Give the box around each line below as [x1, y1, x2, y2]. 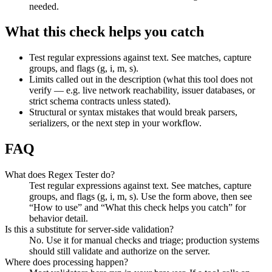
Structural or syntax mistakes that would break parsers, [29, 107, 237, 118]
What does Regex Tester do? [5, 169, 115, 180]
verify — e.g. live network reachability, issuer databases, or [29, 85, 255, 96]
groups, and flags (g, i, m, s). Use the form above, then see [29, 191, 252, 202]
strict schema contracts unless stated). [29, 96, 171, 107]
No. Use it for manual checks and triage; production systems [29, 235, 259, 246]
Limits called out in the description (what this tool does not [29, 74, 253, 85]
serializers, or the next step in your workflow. [29, 118, 202, 129]
